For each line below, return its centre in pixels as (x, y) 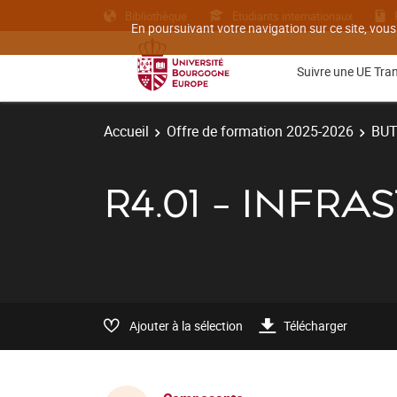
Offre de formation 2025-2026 (260, 131)
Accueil (126, 131)
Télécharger (315, 326)
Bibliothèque (156, 16)
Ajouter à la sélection (186, 326)
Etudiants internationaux (292, 16)
